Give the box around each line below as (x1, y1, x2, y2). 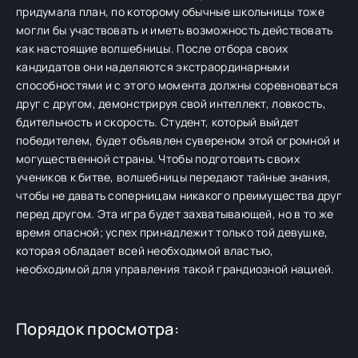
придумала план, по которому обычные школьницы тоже (16, 4, 324, 19)
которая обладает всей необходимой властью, (16, 243, 274, 258)
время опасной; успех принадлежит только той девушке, (16, 225, 328, 240)
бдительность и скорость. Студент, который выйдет (16, 114, 300, 129)
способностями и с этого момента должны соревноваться (16, 78, 339, 93)
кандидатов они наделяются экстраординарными (16, 59, 290, 74)
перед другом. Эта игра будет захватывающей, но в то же (16, 206, 334, 221)
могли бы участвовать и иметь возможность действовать (16, 22, 333, 38)
